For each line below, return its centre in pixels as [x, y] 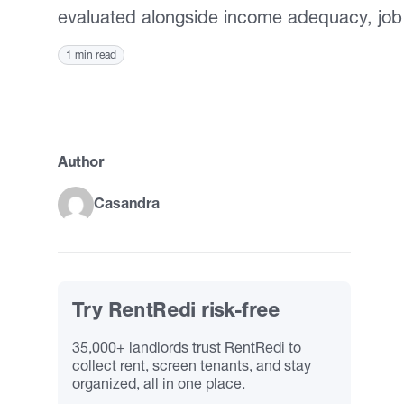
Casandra [127, 203]
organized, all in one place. [159, 383]
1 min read [91, 55]
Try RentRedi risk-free [176, 310]
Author [81, 161]
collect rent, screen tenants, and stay [192, 365]
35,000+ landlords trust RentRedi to [187, 347]
